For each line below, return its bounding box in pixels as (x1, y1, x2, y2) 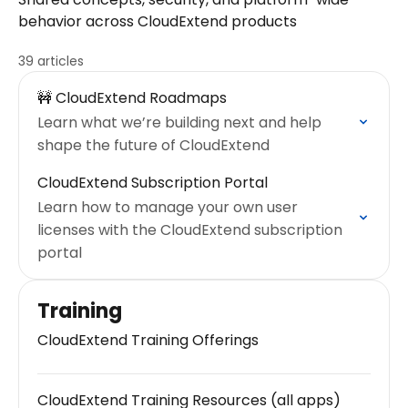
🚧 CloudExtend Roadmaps (37, 87, 227, 108)
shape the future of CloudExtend (37, 135, 270, 156)
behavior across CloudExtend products (18, 11, 297, 32)
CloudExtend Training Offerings (37, 330, 259, 351)
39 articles (18, 52, 84, 70)
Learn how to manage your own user (37, 197, 298, 218)
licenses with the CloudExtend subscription (37, 219, 342, 240)
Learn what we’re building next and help (37, 112, 321, 133)
